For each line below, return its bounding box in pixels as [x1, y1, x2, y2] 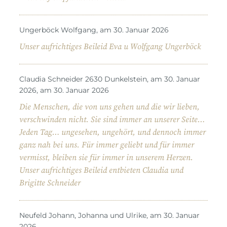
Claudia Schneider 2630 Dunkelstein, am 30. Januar [19, 74, 200, 84]
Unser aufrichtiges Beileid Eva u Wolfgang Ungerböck [19, 41, 201, 52]
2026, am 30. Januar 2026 [19, 85, 109, 95]
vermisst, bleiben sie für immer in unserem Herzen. [19, 152, 193, 163]
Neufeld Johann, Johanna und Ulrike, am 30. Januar [19, 210, 200, 220]
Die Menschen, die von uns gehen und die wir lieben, [19, 101, 200, 112]
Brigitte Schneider [19, 177, 81, 188]
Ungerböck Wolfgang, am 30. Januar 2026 [19, 25, 169, 34]
